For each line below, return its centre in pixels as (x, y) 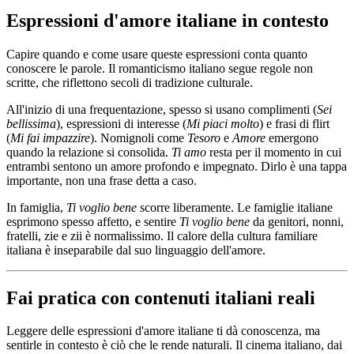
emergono (292, 137)
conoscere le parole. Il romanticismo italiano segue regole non (160, 68)
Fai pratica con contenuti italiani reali (161, 298)
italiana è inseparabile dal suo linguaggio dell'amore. (136, 250)
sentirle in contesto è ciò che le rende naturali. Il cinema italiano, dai (174, 345)
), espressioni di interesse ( (121, 123)
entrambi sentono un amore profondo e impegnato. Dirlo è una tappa (177, 166)
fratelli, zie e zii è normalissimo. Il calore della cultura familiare (162, 235)
